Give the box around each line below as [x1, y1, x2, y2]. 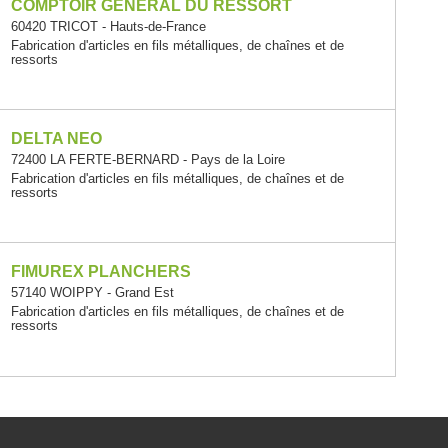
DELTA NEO [10, 130, 102, 148]
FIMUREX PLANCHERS [10, 263, 191, 281]
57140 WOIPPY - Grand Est [10, 285, 174, 301]
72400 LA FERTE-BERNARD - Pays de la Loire [10, 152, 285, 168]
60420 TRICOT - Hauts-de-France [10, 19, 206, 34]
